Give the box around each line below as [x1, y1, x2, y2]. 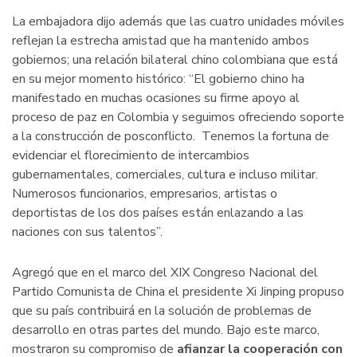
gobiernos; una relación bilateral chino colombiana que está [12, 51, 338, 69]
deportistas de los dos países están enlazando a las [12, 204, 304, 222]
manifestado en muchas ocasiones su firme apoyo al [12, 89, 300, 108]
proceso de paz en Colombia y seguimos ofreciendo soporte [12, 108, 344, 127]
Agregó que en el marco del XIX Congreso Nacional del [12, 263, 318, 281]
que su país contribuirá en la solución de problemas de [12, 301, 312, 320]
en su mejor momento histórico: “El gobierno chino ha [12, 70, 304, 88]
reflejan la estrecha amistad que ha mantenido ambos [12, 32, 309, 50]
